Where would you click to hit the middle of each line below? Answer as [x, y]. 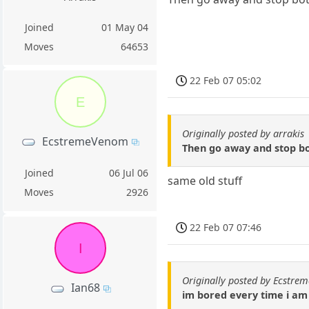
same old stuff [205, 181]
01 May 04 [125, 27]
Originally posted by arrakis [243, 134]
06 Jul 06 [129, 172]
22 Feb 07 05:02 [226, 81]
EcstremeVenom [86, 141]
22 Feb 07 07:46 [226, 228]
